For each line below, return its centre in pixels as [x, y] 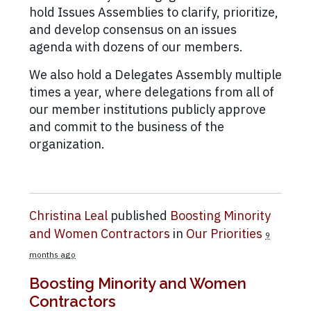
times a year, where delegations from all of [152, 92]
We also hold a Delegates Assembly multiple [155, 75]
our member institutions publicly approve [148, 110]
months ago [52, 255]
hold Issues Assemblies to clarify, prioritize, [154, 12]
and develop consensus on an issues [133, 30]
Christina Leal [68, 216]
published [139, 216]
